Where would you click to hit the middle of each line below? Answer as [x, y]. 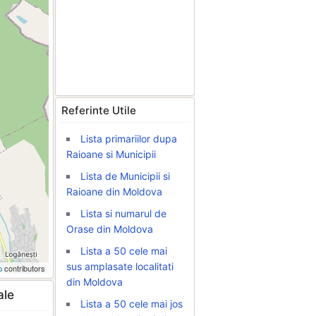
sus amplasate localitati [120, 266]
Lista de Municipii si [125, 176]
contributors [24, 268]
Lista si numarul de [123, 213]
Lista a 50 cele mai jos [132, 304]
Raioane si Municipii [111, 154]
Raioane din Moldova [114, 192]
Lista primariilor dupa [129, 139]
